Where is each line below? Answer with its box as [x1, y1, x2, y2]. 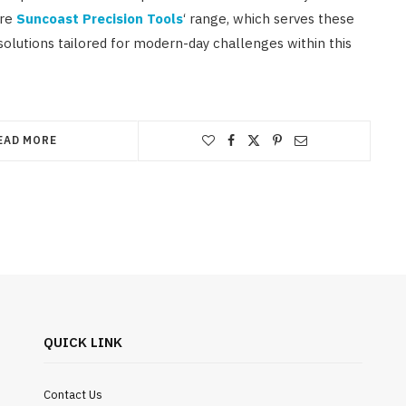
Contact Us [43, 386, 102, 402]
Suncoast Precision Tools [16, 9, 183, 27]
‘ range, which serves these [183, 9, 354, 27]
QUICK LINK [43, 333, 122, 351]
